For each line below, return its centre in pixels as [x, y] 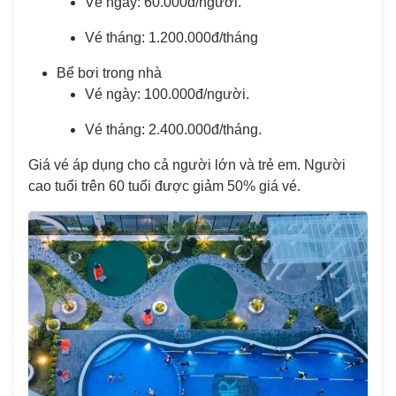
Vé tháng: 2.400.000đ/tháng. [173, 129]
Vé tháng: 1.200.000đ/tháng [171, 38]
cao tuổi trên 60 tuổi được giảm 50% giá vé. [164, 186]
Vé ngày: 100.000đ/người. [167, 94]
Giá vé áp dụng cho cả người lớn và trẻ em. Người [187, 165]
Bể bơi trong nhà [109, 73]
